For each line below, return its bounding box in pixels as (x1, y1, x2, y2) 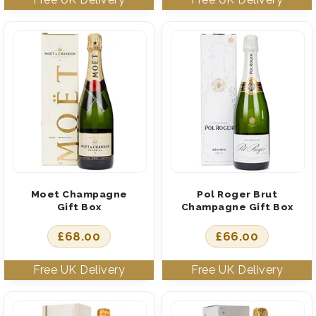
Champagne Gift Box (181, 200, 293, 212)
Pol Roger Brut (197, 188, 277, 200)
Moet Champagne (30, 188, 128, 200)
